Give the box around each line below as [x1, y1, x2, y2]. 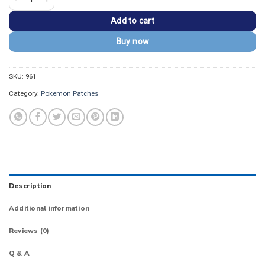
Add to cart [110, 15, 155, 25]
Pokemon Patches [41, 89, 98, 98]
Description [9, 181, 51, 191]
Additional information [9, 203, 90, 214]
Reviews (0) [9, 226, 50, 236]
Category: [9, 89, 41, 98]
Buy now [116, 36, 149, 46]
